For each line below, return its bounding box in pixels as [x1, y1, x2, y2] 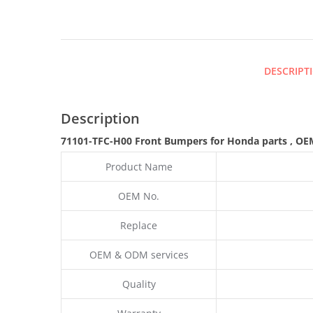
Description [61, 108, 140, 128]
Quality [122, 277, 156, 291]
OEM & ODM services [89, 247, 189, 261]
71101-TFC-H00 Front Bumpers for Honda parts [61, 133, 290, 147]
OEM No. [118, 189, 159, 203]
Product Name [105, 159, 173, 173]
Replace [120, 218, 157, 232]
